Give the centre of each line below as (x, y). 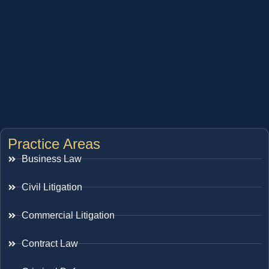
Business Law (51, 159)
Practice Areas (54, 144)
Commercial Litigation (68, 215)
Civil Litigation (52, 187)
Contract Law (50, 243)
